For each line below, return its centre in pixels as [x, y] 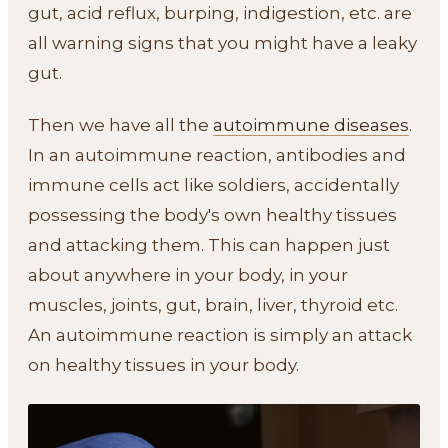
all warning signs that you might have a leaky [222, 42]
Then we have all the [120, 124]
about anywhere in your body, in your [188, 274]
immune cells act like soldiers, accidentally [213, 184]
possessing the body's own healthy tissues [212, 214]
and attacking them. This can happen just [209, 244]
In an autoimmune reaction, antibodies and [217, 154]
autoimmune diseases [311, 124]
